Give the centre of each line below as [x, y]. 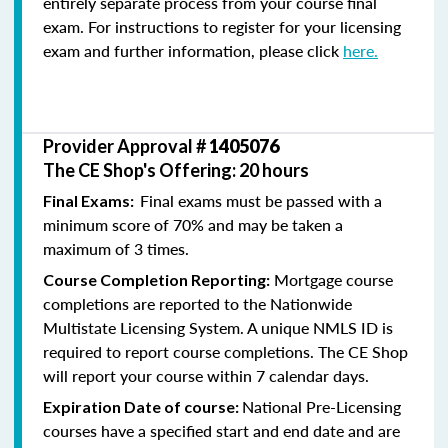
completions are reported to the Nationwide [197, 303]
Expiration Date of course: [142, 406]
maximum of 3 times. [116, 248]
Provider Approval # [126, 145]
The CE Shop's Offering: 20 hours [176, 169]
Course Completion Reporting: [156, 279]
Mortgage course [331, 279]
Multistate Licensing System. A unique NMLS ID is [218, 327]
